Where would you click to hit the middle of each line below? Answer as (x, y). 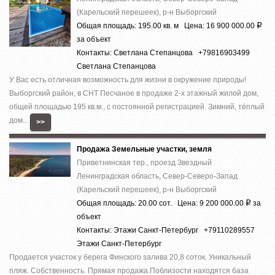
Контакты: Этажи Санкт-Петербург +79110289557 (166, 230)
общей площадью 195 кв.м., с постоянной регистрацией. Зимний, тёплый (137, 107)
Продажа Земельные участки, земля (144, 149)
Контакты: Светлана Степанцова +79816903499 (163, 52)
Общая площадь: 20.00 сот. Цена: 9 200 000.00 (161, 203)
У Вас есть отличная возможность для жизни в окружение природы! (128, 79)
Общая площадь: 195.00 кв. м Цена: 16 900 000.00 (167, 25)
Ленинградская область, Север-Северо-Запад (157, 176)
